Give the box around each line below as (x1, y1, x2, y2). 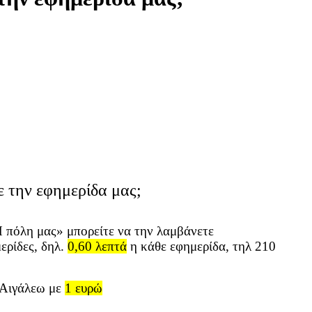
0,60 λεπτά (68, 238, 127, 253)
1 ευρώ (65, 280, 102, 295)
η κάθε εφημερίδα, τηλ (127, 238, 255, 253)
